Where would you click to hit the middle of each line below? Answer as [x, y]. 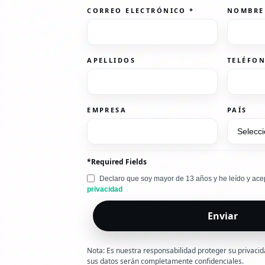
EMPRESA [109, 109]
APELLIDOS [113, 60]
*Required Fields [117, 161]
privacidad [105, 189]
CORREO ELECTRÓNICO [138, 10]
